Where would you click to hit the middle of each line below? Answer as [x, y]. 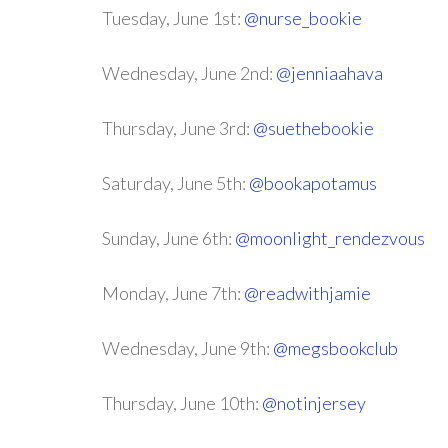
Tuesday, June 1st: [173, 18]
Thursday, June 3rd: [177, 128]
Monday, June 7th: [173, 293]
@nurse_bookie [303, 18]
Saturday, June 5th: [175, 183]
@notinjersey [314, 403]
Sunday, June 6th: [168, 238]
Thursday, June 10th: [182, 403]
